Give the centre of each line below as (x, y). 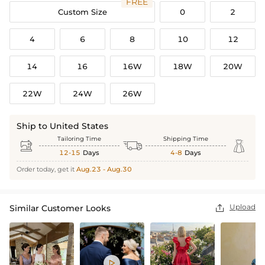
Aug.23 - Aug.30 (104, 169)
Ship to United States (62, 126)
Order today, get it (46, 169)
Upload (243, 207)
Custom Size (82, 12)
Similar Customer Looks (60, 209)
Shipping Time (186, 139)
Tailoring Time (79, 139)
